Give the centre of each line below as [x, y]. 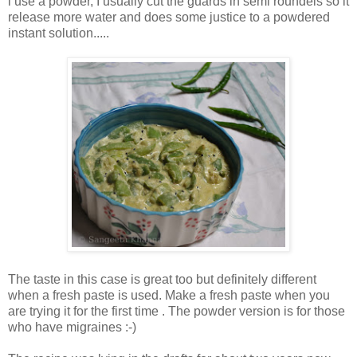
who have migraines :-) [72, 327]
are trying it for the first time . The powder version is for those [177, 311]
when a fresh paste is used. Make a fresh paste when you [169, 295]
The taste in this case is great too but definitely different [162, 279]
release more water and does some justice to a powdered [169, 17]
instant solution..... [59, 33]
